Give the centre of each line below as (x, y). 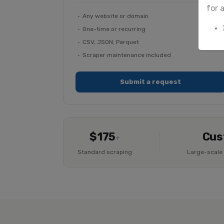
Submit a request (151, 82)
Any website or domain (115, 16)
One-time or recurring (114, 29)
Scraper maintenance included (127, 55)
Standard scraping (105, 152)
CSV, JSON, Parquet (111, 42)
